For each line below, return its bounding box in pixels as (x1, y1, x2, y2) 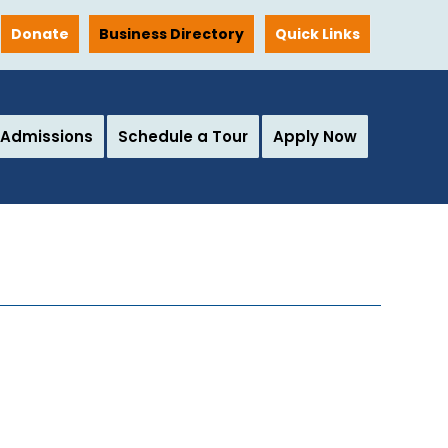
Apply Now (273, 126, 357, 147)
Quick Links (275, 24, 360, 44)
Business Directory (99, 24, 244, 44)
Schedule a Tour (118, 126, 248, 147)
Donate (11, 24, 69, 44)
